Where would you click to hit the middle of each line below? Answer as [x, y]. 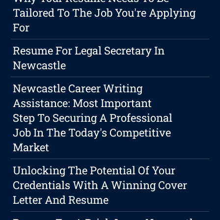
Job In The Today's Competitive [92, 133]
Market [31, 147]
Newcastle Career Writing [78, 88]
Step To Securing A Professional [93, 118]
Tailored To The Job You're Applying [104, 13]
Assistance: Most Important [82, 103]
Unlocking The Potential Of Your [94, 170]
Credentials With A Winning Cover [100, 185]
